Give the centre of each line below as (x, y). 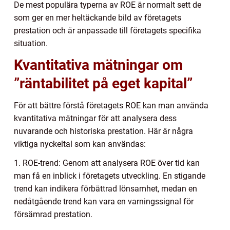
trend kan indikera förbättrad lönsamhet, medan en (106, 188)
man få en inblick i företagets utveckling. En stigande (110, 176)
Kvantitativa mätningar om (98, 65)
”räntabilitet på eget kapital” (103, 83)
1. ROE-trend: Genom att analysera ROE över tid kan (107, 163)
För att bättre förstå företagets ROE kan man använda (111, 105)
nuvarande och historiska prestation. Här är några (103, 131)
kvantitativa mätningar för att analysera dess (95, 118)
